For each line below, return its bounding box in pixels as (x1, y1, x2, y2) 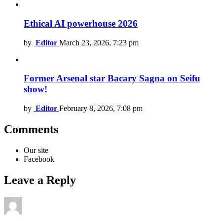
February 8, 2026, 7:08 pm (59, 104, 143, 113)
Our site (24, 146, 48, 154)
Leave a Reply (4, 173, 76, 186)
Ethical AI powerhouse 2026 (24, 18, 138, 29)
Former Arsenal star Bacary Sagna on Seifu (24, 73, 200, 84)
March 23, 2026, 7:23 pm (59, 38, 139, 47)
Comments (4, 123, 58, 136)
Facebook (24, 154, 54, 163)
